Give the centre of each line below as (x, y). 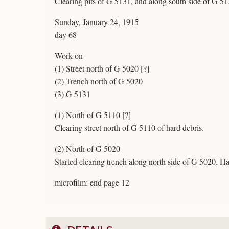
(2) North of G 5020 (87, 148)
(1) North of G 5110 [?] (93, 115)
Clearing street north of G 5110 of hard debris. (129, 128)
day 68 (66, 35)
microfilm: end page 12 (92, 182)
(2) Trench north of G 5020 (99, 81)
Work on (69, 55)
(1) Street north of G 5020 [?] (102, 68)
